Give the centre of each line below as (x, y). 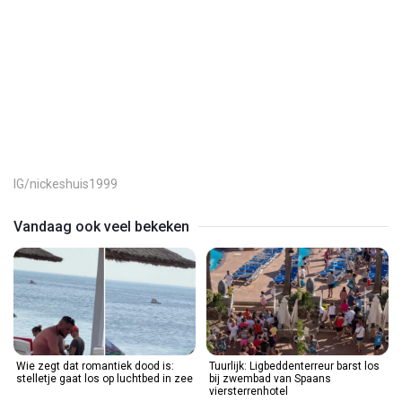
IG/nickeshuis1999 (66, 184)
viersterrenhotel (249, 391)
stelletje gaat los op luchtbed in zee (105, 378)
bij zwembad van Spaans (270, 378)
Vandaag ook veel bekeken (101, 226)
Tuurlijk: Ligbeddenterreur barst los (294, 366)
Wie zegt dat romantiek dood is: (95, 366)
